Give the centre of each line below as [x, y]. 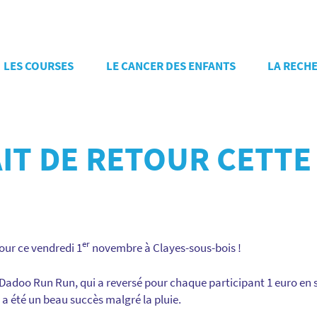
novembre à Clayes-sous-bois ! [166, 247]
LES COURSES [39, 66]
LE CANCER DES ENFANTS [171, 66]
